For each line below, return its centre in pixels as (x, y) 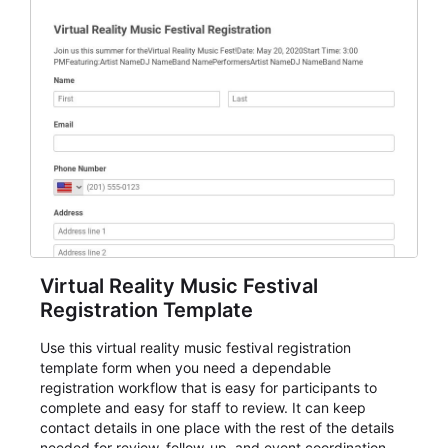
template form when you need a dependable (185, 367)
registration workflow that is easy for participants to (208, 387)
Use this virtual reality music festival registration (195, 347)
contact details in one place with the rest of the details (217, 427)
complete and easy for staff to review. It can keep (203, 407)
